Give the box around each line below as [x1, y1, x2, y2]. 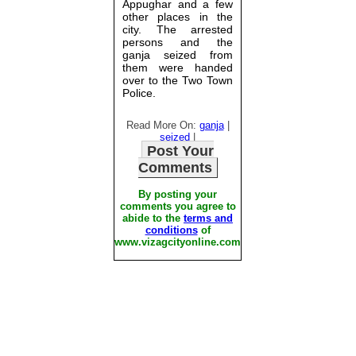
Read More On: [126, 119, 199, 131]
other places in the [122, 10, 233, 23]
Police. [122, 87, 156, 99]
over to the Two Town [122, 74, 233, 87]
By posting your [138, 188, 217, 200]
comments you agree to [119, 200, 236, 212]
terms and [184, 212, 233, 224]
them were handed [122, 61, 233, 74]
